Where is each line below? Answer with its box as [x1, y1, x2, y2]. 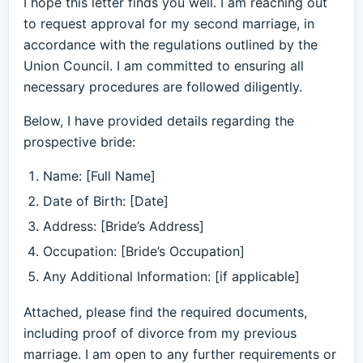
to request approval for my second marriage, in [23, 15, 314, 32]
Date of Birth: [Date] [43, 193, 169, 209]
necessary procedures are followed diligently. [23, 79, 302, 95]
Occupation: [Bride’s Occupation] [43, 243, 245, 259]
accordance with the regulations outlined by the [23, 36, 318, 53]
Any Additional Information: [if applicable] [43, 268, 300, 284]
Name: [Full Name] [43, 168, 156, 184]
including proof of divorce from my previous [23, 325, 297, 341]
